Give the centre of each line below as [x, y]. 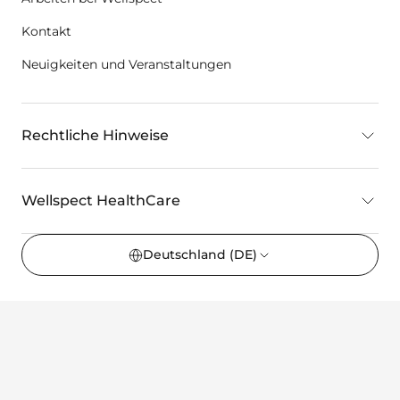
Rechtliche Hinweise [95, 136]
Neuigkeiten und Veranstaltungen [126, 65]
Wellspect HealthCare [101, 201]
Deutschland [186, 255]
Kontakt [46, 32]
